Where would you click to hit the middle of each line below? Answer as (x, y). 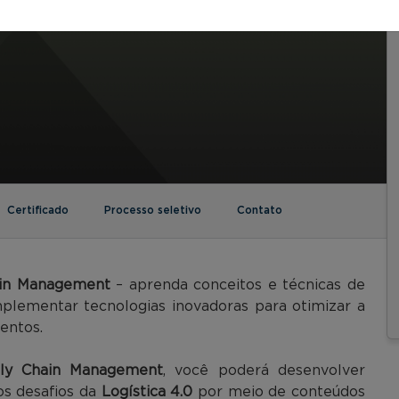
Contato (260, 210)
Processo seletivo (153, 210)
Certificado (38, 210)
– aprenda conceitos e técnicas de (238, 285)
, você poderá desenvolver (265, 370)
